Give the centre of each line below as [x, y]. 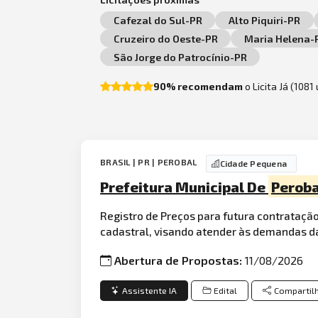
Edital [225, 290]
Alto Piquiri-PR [264, 20]
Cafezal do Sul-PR [158, 20]
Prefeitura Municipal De [185, 186]
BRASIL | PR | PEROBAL [150, 162]
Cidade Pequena [253, 164]
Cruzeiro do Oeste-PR [165, 38]
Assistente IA [150, 290]
